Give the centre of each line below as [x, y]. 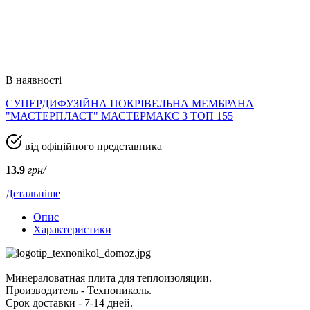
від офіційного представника [92, 146]
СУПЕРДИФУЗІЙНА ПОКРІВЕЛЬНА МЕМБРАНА [130, 103]
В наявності [34, 80]
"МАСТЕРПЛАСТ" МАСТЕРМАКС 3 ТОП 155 [119, 116]
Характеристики [72, 229]
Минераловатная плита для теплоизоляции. [110, 277]
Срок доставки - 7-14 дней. [69, 302]
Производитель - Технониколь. [79, 290]
